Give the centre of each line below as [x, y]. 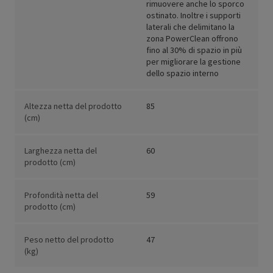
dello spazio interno [183, 73]
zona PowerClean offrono [192, 39]
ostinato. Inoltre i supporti [193, 16]
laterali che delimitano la [190, 27]
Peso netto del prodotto [69, 240]
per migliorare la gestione [193, 62]
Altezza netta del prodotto [73, 106]
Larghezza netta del [61, 151]
